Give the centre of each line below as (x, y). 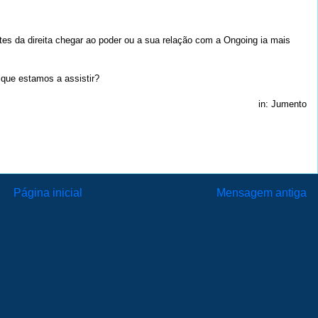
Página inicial (48, 192)
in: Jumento (283, 104)
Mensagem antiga (262, 192)
